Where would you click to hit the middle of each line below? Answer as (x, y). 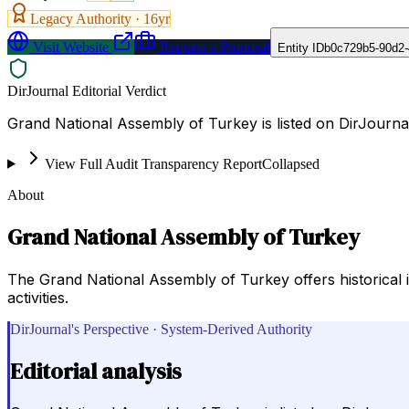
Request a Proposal (213, 47)
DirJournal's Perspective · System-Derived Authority (161, 329)
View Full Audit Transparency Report (153, 163)
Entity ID (301, 47)
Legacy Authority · (87, 18)
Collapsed (290, 163)
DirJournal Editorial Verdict (87, 90)
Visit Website (69, 47)
